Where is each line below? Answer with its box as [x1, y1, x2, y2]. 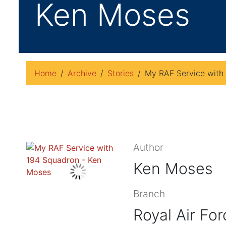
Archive [68, 68, 96, 78]
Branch [133, 188, 165, 200]
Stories [107, 68, 134, 78]
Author [133, 141, 163, 153]
